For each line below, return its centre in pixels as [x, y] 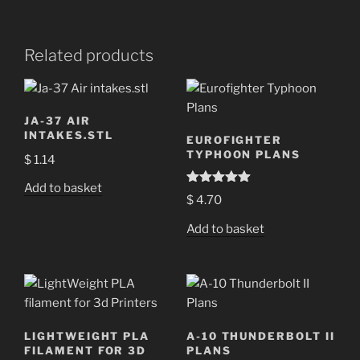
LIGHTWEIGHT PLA [87, 335]
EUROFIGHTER [234, 140]
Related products [89, 55]
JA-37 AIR [57, 121]
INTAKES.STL [69, 135]
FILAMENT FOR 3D [86, 350]
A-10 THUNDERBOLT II [260, 335]
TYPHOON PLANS [243, 155]
